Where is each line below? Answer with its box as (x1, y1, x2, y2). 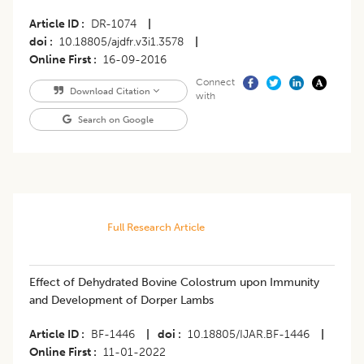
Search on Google (76, 113, 154, 125)
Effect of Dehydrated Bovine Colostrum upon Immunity (29, 275, 319, 289)
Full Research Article (106, 220, 205, 233)
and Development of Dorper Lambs (29, 292, 214, 307)
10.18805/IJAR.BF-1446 (188, 327, 310, 341)
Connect (195, 76, 235, 88)
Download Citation (67, 84, 153, 97)
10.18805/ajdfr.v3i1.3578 (59, 34, 184, 49)
